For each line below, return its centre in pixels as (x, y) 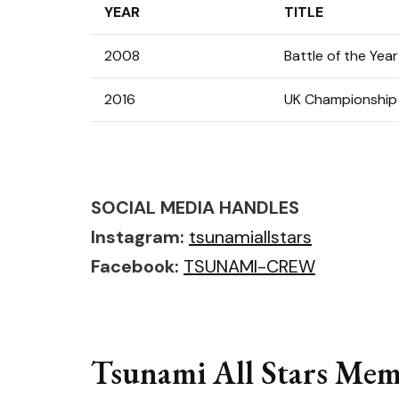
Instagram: (140, 237)
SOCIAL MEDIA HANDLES (195, 208)
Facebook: (135, 266)
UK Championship (341, 99)
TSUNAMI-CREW (249, 266)
